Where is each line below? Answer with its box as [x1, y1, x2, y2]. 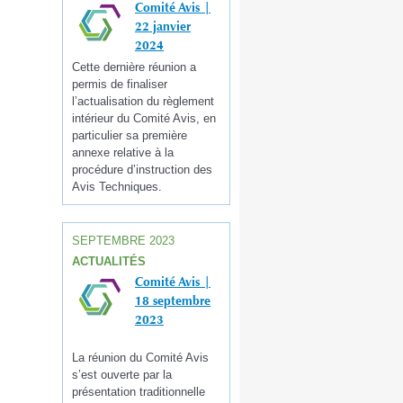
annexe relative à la [72, 145, 174, 159]
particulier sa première [72, 128, 187, 142]
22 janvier [135, 18, 191, 35]
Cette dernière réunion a [72, 59, 196, 74]
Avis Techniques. [72, 179, 166, 193]
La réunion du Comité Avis [72, 351, 209, 365]
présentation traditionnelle [72, 385, 205, 399]
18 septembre [135, 291, 210, 309]
